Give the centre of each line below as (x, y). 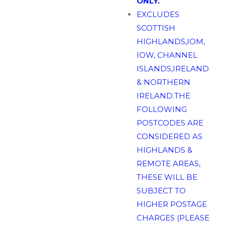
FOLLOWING (161, 109)
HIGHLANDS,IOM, (171, 41)
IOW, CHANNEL (167, 55)
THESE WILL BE (167, 177)
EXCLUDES (158, 14)
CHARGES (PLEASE (173, 217)
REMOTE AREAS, (168, 163)
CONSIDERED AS (169, 136)
